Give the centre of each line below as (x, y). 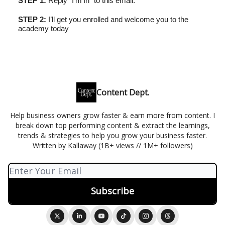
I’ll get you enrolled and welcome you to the (117, 19)
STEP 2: (32, 19)
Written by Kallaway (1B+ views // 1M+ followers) (113, 145)
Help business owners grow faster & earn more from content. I (113, 115)
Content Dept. (123, 92)
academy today (43, 28)
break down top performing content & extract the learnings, (113, 125)
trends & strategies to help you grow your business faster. (113, 135)
